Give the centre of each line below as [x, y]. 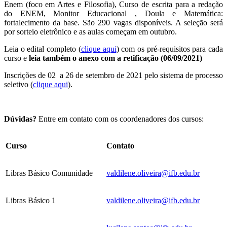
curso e [16, 58]
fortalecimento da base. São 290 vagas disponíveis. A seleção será [113, 23]
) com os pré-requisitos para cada [170, 49]
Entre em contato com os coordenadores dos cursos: [120, 119]
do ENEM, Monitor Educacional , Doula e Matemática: [113, 14]
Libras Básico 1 [31, 201]
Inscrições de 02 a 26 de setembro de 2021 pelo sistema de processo [113, 75]
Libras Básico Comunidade [49, 173]
